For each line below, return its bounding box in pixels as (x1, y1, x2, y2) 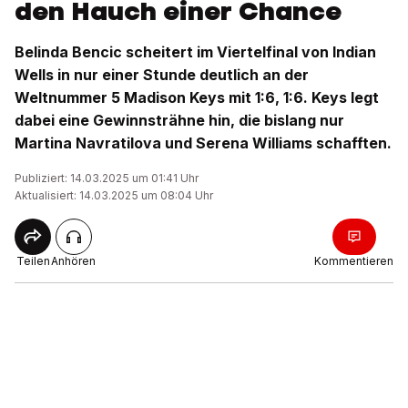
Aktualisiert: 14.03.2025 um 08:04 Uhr (15, 189, 213, 202)
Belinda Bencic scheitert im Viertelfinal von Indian (15, 43, 376, 61)
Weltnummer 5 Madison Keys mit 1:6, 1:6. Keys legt (15, 88, 379, 107)
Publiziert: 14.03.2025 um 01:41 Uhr (15, 171, 199, 185)
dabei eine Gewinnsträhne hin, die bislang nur (15, 111, 344, 129)
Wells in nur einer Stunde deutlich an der (15, 66, 309, 84)
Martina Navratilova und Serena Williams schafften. (15, 134, 392, 152)
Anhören (51, 254, 96, 268)
